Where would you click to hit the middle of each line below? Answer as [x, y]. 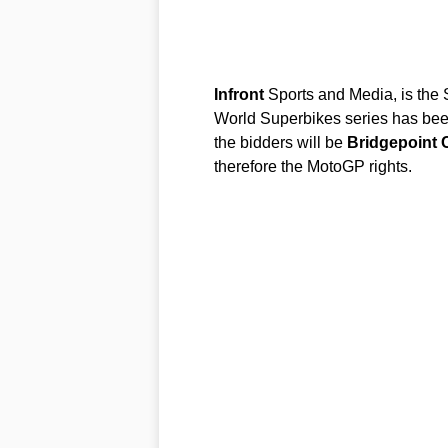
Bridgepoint [391, 142]
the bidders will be [280, 142]
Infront [238, 94]
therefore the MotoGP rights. [312, 166]
